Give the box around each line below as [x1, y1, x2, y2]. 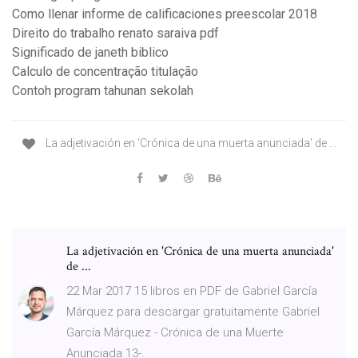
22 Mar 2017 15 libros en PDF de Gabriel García [66, 283, 317, 298]
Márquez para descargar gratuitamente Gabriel [66, 304, 320, 319]
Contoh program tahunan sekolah [12, 83, 193, 99]
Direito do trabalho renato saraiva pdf [12, 26, 219, 42]
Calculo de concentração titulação [12, 64, 198, 80]
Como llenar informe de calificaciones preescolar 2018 [12, 6, 317, 22]
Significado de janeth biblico [12, 45, 169, 61]
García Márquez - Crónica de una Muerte [66, 324, 284, 340]
